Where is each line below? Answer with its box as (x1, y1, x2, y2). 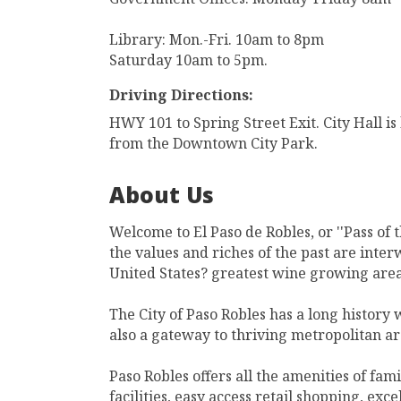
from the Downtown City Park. (109, 133, 318, 153)
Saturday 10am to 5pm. (109, 50, 268, 70)
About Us (109, 180, 214, 218)
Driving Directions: (109, 85, 253, 105)
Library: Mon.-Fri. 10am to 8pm (109, 30, 324, 49)
